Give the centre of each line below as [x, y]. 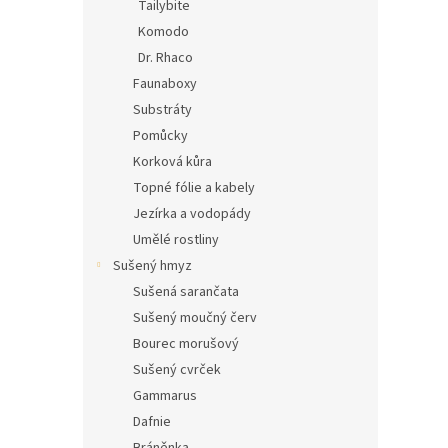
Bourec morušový [186, 344]
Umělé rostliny [176, 240]
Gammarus [165, 396]
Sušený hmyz [152, 266]
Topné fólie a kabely [194, 188]
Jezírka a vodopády [192, 214]
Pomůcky [160, 136]
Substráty [162, 110]
